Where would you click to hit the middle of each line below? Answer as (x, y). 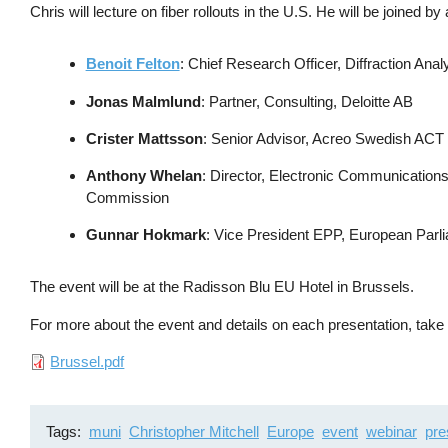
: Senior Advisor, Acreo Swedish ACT (323, 138)
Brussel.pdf (87, 361)
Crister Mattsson (144, 138)
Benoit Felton (132, 64)
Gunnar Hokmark (145, 235)
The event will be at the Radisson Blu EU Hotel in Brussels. (222, 287)
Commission (127, 197)
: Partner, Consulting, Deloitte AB (306, 101)
